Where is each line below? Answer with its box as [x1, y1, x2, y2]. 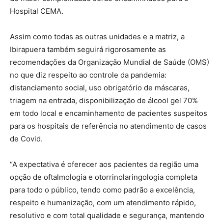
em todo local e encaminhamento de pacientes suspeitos [10, 109, 207, 118]
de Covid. [10, 134, 43, 144]
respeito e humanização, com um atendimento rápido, [10, 198, 196, 208]
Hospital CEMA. [10, 6, 63, 16]
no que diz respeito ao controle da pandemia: [10, 70, 166, 80]
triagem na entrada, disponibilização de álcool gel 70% [10, 96, 198, 106]
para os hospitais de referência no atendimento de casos [10, 121, 207, 131]
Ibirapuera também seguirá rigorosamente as [10, 45, 166, 55]
